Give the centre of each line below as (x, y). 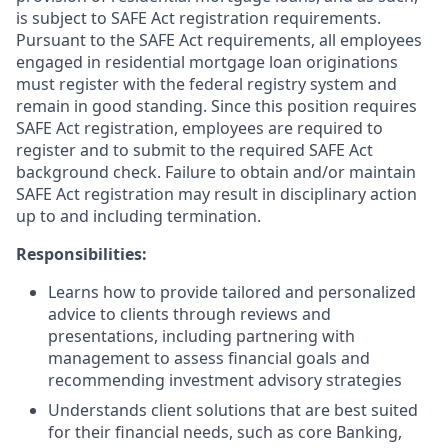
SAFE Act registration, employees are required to (199, 128)
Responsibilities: (81, 254)
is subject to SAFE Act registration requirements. (198, 18)
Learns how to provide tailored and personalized (232, 292)
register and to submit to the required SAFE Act (194, 150)
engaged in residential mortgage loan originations (207, 62)
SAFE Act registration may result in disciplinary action (216, 194)
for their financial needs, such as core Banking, (225, 432)
